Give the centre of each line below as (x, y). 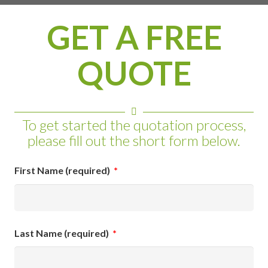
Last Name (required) (62, 233)
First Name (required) (62, 170)
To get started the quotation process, (134, 124)
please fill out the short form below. (134, 140)
